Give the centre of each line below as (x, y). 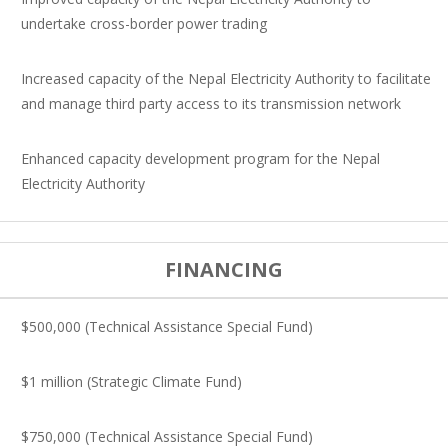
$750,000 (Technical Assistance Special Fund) (167, 436)
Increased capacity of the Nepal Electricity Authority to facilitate (226, 78)
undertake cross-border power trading (144, 23)
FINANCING (224, 269)
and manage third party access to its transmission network (211, 103)
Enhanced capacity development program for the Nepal (200, 158)
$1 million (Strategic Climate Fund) (131, 381)
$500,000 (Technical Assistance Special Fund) (167, 326)
